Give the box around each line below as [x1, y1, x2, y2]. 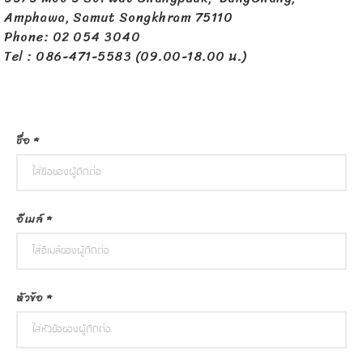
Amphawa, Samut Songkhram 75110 [4, 6, 233, 30]
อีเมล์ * [16, 210, 51, 229]
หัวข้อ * [16, 288, 51, 308]
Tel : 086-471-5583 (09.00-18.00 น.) [4, 45, 246, 69]
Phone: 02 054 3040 [4, 25, 140, 49]
